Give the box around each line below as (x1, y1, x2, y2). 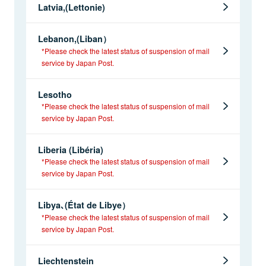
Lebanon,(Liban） (38, 33, 111, 45)
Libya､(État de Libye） (38, 199, 130, 211)
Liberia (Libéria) (38, 144, 103, 156)
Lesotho (38, 88, 72, 101)
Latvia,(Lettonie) (38, 1, 105, 14)
